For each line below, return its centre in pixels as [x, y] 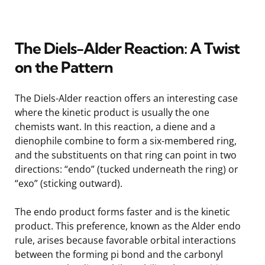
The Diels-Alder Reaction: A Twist [127, 48]
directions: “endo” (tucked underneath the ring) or [127, 169]
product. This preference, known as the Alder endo [128, 226]
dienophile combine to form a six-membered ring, [126, 140]
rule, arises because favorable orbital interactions [125, 240]
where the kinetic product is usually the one [112, 112]
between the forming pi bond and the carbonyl [119, 254]
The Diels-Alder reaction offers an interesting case [126, 98]
